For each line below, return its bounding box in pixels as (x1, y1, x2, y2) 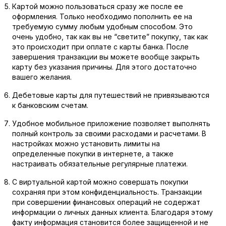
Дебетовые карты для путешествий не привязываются (12, 91, 209, 99)
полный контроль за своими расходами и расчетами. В (12, 129, 206, 138)
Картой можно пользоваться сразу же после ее (12, 2, 183, 11)
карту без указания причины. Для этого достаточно (12, 63, 197, 71)
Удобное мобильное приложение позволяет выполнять (12, 119, 210, 128)
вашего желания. (12, 73, 72, 81)
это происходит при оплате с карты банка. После (12, 42, 189, 51)
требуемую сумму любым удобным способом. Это (12, 22, 193, 31)
